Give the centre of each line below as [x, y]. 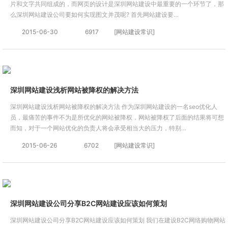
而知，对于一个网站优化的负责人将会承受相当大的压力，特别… [98, 128]
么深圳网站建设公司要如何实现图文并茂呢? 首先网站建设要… [94, 15]
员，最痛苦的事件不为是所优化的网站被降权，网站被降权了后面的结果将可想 [117, 117]
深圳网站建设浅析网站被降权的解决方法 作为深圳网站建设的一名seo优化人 [114, 107]
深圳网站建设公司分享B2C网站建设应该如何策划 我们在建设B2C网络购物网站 [118, 220]
